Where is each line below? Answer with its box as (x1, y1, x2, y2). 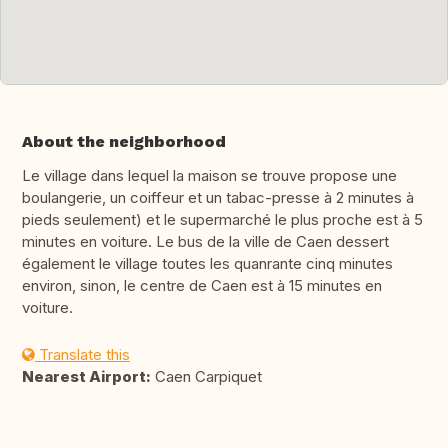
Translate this (35, 345, 130, 365)
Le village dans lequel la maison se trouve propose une (22, 166, 397, 186)
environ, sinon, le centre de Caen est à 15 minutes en (22, 276, 382, 296)
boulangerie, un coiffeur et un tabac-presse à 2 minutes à (22, 188, 414, 208)
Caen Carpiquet (151, 367, 262, 387)
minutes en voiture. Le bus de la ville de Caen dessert (22, 232, 389, 252)
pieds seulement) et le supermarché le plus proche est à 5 (22, 210, 423, 230)
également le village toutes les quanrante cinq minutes (22, 254, 393, 274)
